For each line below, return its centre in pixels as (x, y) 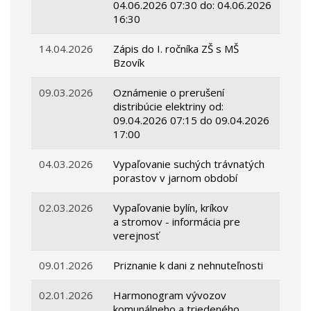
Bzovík (129, 63)
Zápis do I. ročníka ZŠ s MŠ (176, 49)
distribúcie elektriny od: (169, 107)
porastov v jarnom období (176, 178)
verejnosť (136, 236)
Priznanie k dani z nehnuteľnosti (188, 266)
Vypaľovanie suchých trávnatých (189, 164)
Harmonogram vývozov (170, 295)
